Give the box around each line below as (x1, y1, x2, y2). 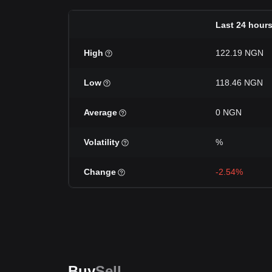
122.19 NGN (216, 48, 263, 58)
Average (84, 107, 117, 117)
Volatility (84, 137, 120, 147)
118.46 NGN (216, 78, 263, 87)
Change (84, 167, 116, 177)
